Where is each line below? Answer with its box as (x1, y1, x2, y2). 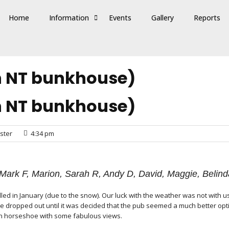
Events (109, 13, 131, 22)
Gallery (151, 13, 174, 22)
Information (49, 13, 89, 22)
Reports (194, 13, 220, 22)
